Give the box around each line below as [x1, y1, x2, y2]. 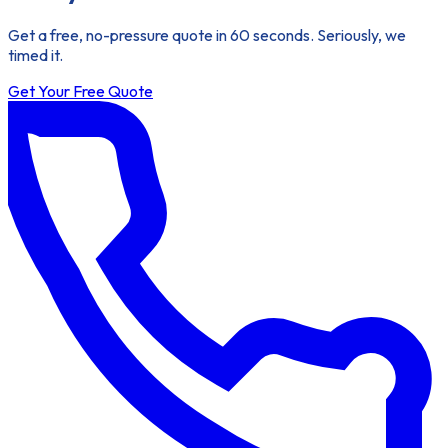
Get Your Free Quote [8, 80, 153, 101]
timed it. [8, 44, 63, 65]
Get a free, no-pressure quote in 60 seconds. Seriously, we [8, 24, 406, 45]
